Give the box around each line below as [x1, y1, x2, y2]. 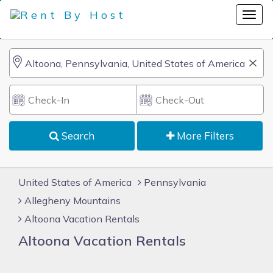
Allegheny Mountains [24, 194, 121, 207]
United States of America [18, 176, 132, 188]
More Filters [174, 129, 234, 142]
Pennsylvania [144, 176, 206, 188]
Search [59, 129, 95, 142]
